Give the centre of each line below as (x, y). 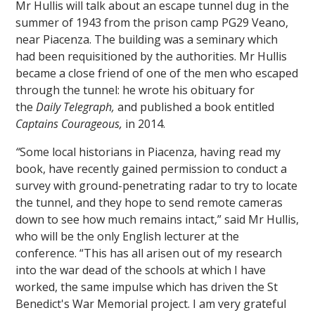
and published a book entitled (196, 107)
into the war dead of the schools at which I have (141, 270)
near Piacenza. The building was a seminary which (147, 39)
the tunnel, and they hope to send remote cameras (149, 202)
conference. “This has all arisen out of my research (149, 253)
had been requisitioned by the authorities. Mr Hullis (152, 56)
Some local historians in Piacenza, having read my (150, 152)
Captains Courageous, (69, 123)
